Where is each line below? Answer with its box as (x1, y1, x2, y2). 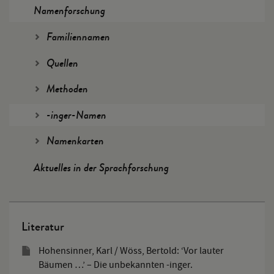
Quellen (46, 55, 78, 71)
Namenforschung (34, 2, 105, 19)
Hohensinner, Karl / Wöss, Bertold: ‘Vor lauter (39, 244, 224, 257)
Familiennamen (46, 29, 110, 45)
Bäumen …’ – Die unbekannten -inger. (39, 258, 193, 271)
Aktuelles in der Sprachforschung (34, 159, 169, 176)
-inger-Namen (46, 107, 106, 123)
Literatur (21, 217, 64, 235)
